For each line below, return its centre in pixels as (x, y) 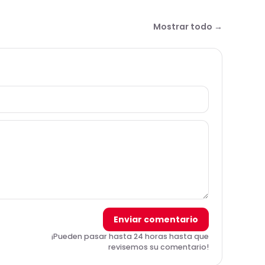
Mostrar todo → (188, 27)
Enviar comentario (156, 219)
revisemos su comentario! (159, 247)
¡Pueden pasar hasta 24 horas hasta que (130, 236)
